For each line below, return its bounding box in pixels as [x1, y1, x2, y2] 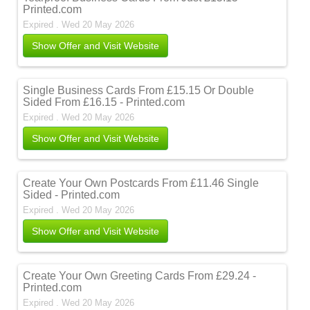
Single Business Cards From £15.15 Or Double [23, 84, 255, 96]
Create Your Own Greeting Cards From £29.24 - [23, 270, 257, 282]
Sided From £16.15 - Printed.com [23, 96, 185, 108]
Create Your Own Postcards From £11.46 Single [23, 177, 259, 189]
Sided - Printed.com [23, 189, 120, 201]
